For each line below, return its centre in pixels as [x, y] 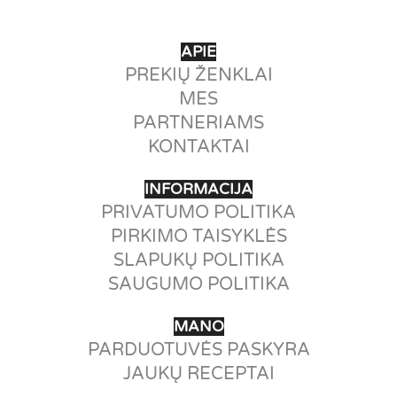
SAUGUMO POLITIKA [198, 284]
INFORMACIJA [198, 189]
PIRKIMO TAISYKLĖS [198, 236]
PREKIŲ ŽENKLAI [198, 75]
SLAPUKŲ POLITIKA [198, 260]
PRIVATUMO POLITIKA [198, 212]
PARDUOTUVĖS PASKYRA [198, 350]
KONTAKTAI [198, 147]
